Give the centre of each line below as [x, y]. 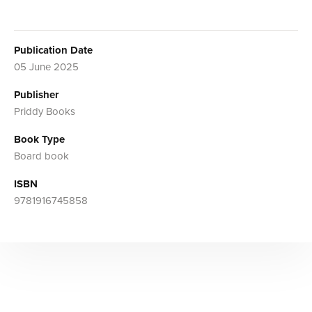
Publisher [36, 94]
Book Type [39, 139]
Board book [41, 156]
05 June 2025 [46, 67]
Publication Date [53, 50]
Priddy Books [45, 111]
